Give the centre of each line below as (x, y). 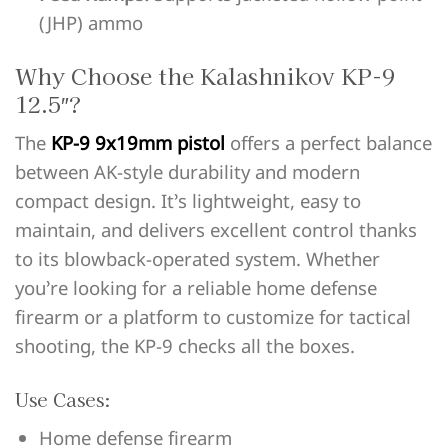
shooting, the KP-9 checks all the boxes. (185, 346)
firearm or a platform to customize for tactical (213, 317)
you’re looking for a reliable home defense (196, 288)
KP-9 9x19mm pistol (138, 143)
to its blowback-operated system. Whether (197, 259)
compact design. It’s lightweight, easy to (188, 201)
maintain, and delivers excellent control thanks (216, 230)
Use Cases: (63, 399)
